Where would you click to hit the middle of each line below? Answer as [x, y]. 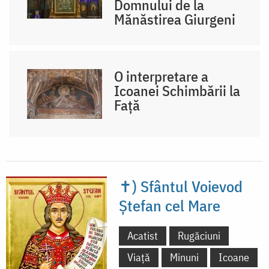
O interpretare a [162, 76]
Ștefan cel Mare [170, 205]
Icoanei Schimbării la [177, 90]
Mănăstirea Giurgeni [175, 19]
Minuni [184, 257]
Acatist [143, 235]
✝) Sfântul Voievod [181, 186]
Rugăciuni [199, 235]
